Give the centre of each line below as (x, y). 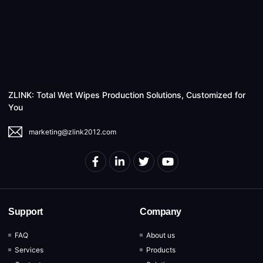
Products (161, 249)
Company (161, 211)
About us (161, 235)
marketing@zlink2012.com (73, 131)
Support (26, 211)
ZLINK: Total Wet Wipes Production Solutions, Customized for (127, 95)
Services (29, 249)
